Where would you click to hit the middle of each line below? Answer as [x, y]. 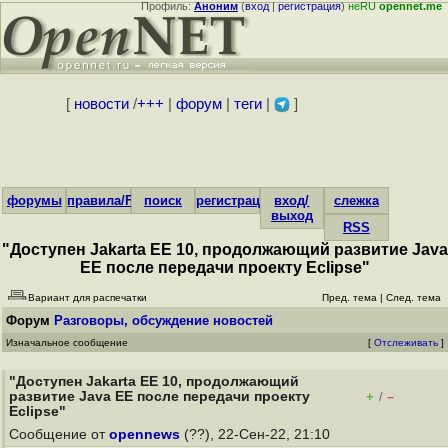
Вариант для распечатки [87, 297]
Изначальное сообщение [67, 342]
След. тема [413, 297]
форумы [34, 200]
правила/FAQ [109, 200]
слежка [356, 200]
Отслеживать [406, 342]
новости [101, 104]
